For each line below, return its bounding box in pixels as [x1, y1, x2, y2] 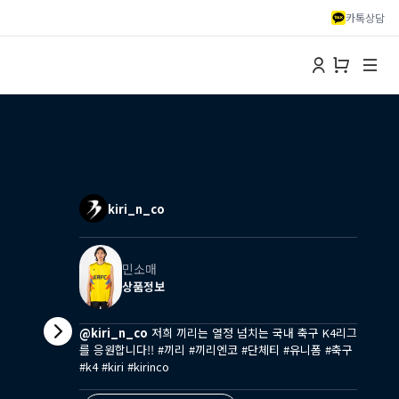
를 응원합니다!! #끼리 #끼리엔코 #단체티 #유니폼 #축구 [78, 341, 353, 358]
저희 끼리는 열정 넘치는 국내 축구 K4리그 [147, 324, 357, 341]
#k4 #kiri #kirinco [78, 358, 169, 375]
